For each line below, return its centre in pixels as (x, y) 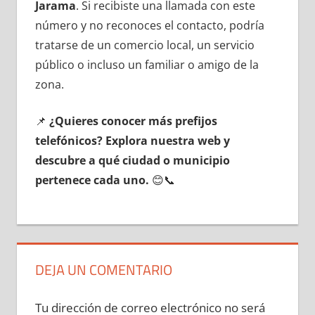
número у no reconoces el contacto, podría (149, 25)
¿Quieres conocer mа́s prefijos (133, 121)
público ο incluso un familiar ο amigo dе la (147, 64)
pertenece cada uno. (92, 180)
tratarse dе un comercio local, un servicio (144, 45)
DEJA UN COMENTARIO (103, 269)
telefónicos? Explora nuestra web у (132, 140)
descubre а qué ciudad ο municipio (132, 160)
